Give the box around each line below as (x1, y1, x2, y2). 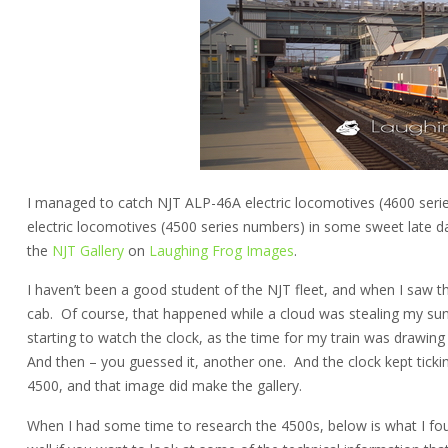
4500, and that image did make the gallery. (26, 376, 302, 396)
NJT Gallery (51, 240, 124, 260)
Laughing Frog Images (148, 240, 294, 260)
